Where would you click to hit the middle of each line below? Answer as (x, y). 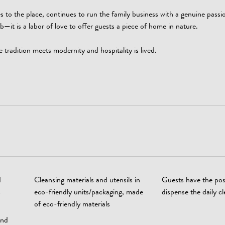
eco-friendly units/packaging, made (89, 193)
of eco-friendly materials (72, 205)
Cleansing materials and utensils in (87, 181)
